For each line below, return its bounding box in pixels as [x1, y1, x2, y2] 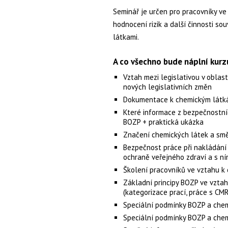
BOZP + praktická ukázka [123, 117, 204, 127]
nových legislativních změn [123, 82, 212, 92]
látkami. [113, 32, 139, 42]
